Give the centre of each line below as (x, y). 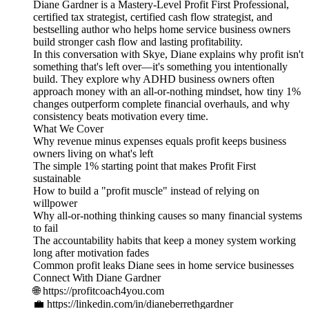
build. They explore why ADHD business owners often (154, 79)
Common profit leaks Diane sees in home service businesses (163, 265)
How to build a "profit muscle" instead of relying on (146, 190)
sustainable (57, 178)
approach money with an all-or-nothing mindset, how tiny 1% (167, 91)
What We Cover (68, 128)
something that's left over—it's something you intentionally (160, 66)
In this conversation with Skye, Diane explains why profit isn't (168, 54)
